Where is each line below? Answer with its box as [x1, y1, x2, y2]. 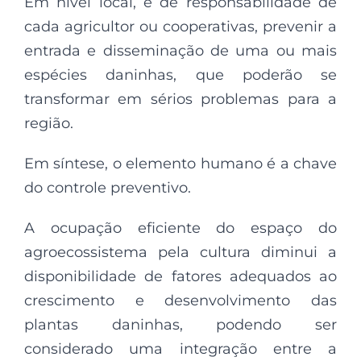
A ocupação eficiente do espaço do [24, 219, 337, 238]
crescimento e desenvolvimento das [24, 292, 337, 310]
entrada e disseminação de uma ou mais [24, 42, 337, 60]
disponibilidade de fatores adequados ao [24, 268, 337, 286]
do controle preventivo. [24, 179, 191, 197]
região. [24, 114, 73, 133]
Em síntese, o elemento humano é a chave [24, 155, 337, 173]
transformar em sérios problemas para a [24, 90, 337, 109]
